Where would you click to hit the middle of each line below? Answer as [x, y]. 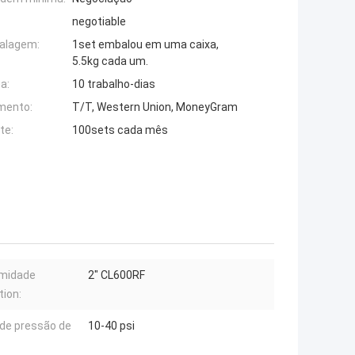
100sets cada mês [120, 130]
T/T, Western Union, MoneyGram [155, 107]
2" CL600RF [116, 275]
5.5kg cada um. [110, 61]
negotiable [99, 22]
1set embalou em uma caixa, [145, 45]
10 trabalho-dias [114, 84]
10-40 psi [111, 326]
